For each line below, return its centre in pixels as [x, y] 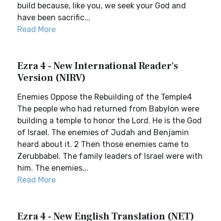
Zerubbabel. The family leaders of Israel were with [110, 156]
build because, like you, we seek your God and [102, 6]
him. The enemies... [53, 168]
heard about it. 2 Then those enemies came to [103, 144]
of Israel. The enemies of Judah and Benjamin [103, 132]
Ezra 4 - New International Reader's [98, 66]
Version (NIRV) [52, 78]
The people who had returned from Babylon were [108, 109]
